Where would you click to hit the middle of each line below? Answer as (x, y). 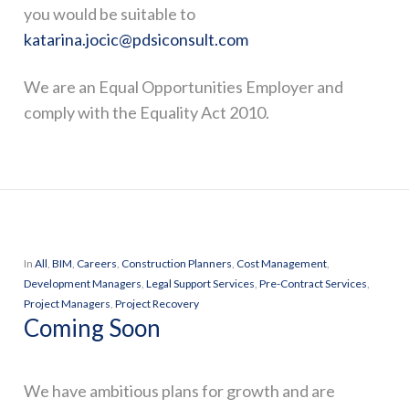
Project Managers (67, 304)
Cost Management (281, 263)
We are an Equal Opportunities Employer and (183, 87)
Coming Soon (92, 328)
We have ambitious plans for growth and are (179, 391)
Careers (96, 263)
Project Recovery (157, 304)
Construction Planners (176, 263)
